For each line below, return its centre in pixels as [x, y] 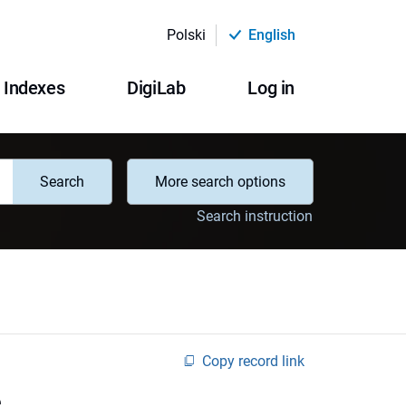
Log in [271, 88]
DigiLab [156, 88]
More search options [220, 182]
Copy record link [253, 361]
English [272, 35]
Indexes [34, 88]
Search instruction [255, 216]
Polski [186, 35]
